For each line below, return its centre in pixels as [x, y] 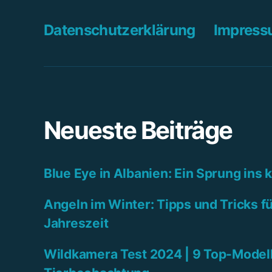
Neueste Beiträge [138, 130]
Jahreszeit [76, 223]
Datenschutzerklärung [120, 30]
